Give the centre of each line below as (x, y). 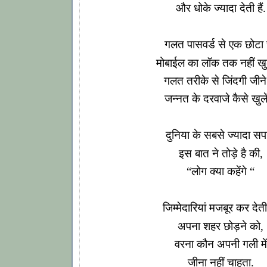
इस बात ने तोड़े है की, (221, 153)
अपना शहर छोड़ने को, (221, 226)
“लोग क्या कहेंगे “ (221, 172)
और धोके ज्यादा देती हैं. (221, 8)
